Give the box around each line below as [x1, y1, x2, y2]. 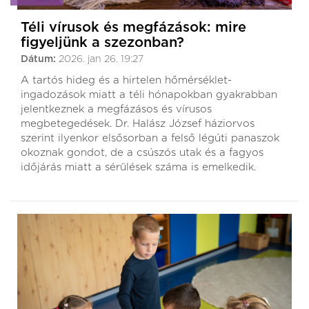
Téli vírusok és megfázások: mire [21, 20, 246, 34]
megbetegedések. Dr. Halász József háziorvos [21, 118, 255, 129]
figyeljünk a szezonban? [21, 35, 184, 50]
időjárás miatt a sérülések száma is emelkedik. [21, 161, 256, 172]
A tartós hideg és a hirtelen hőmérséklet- [21, 74, 232, 86]
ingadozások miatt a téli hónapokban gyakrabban [21, 89, 277, 100]
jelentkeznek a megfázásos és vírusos [21, 103, 212, 114]
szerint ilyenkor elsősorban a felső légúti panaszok [21, 132, 279, 143]
